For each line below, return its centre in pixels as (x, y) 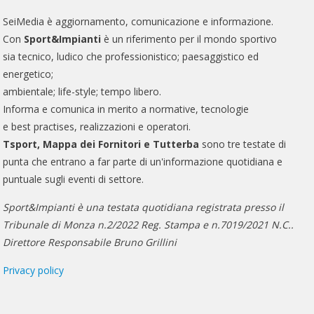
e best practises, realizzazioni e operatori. (97, 127)
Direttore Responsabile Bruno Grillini (90, 243)
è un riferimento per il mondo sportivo (189, 39)
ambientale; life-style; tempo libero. (82, 92)
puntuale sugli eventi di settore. (74, 179)
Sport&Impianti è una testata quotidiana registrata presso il (144, 207)
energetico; (28, 74)
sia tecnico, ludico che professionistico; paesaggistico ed (131, 57)
